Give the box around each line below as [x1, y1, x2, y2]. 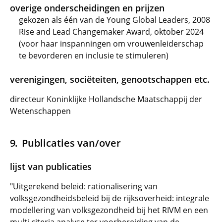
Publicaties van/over [21, 136, 121, 150]
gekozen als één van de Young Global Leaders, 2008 [19, 14, 210, 25]
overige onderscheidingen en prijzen [10, 2, 165, 14]
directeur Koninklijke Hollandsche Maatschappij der [10, 94, 202, 105]
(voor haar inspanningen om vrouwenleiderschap [19, 38, 204, 49]
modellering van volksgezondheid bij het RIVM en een [10, 205, 208, 216]
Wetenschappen [10, 106, 71, 116]
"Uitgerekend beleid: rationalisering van [10, 181, 158, 192]
